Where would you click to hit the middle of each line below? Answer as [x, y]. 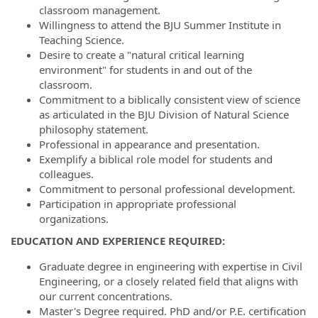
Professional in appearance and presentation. [149, 144]
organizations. [74, 218]
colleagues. [66, 174]
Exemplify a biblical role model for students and [156, 159]
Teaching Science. [82, 39]
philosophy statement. [94, 129]
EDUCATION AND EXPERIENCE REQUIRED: [119, 241]
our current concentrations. [106, 296]
